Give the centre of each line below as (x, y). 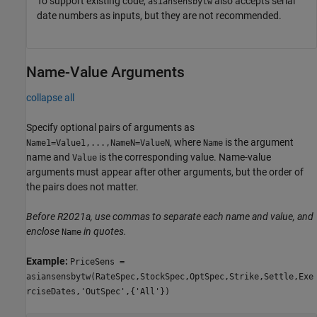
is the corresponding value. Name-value (184, 157)
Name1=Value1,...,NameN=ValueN (98, 143)
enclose (43, 231)
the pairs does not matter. (82, 186)
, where (186, 142)
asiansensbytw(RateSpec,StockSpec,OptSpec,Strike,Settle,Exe (170, 276)
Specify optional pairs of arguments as (110, 127)
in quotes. (105, 231)
